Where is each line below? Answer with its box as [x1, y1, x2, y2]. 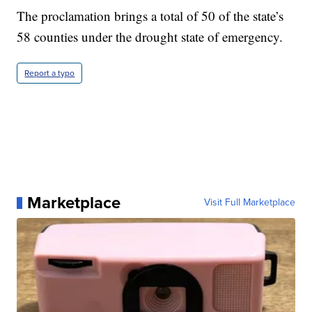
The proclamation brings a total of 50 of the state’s [17, 7, 284, 25]
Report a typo [24, 67, 75, 80]
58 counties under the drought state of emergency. [17, 28, 283, 46]
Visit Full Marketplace [203, 195, 295, 210]
